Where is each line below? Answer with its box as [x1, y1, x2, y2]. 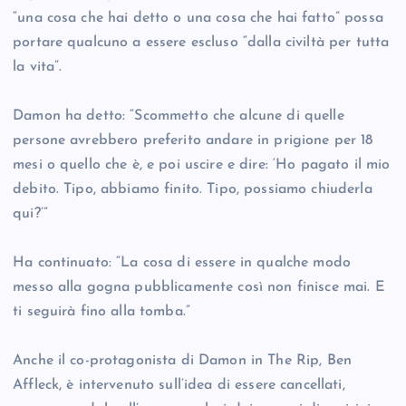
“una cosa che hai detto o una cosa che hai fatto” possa [13, 11, 383, 26]
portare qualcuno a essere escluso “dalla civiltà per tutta [13, 35, 390, 51]
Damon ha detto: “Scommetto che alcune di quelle [13, 109, 344, 124]
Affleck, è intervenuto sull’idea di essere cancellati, [13, 378, 345, 393]
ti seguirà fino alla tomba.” [13, 304, 191, 320]
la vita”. [13, 60, 63, 75]
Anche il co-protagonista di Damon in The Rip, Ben [13, 353, 352, 369]
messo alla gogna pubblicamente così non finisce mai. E [13, 280, 384, 295]
